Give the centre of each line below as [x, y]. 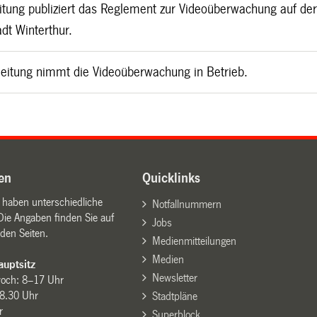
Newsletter [174, 277]
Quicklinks [172, 178]
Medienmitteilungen [194, 241]
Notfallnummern [186, 204]
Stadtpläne [174, 296]
